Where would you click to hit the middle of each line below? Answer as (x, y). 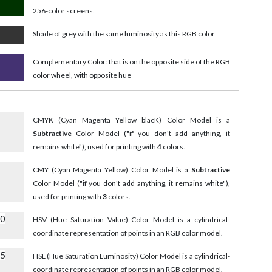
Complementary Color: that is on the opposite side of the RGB (131, 62)
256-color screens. (63, 11)
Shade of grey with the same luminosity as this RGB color (124, 34)
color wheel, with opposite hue (82, 75)
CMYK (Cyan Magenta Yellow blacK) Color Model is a (131, 120)
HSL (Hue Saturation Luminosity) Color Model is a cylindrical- (131, 256)
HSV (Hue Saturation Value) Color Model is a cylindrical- (131, 220)
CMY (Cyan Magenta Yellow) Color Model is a (112, 170)
